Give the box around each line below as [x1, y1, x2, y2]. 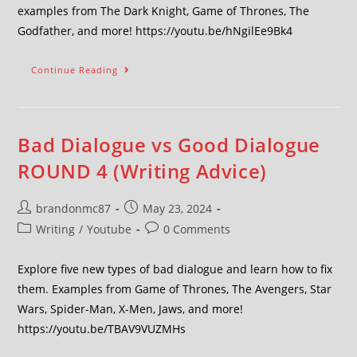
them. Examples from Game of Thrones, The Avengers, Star [18, 281, 332, 296]
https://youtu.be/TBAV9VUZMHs [18, 321, 186, 336]
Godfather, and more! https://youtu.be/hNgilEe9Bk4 [18, 23, 293, 38]
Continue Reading [31, 64, 119, 76]
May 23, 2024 [143, 201, 213, 216]
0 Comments [163, 222, 231, 237]
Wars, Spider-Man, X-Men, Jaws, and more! [18, 301, 244, 316]
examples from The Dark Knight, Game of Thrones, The [18, 3, 310, 18]
